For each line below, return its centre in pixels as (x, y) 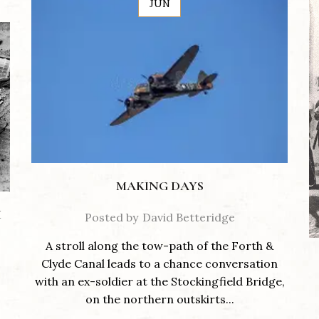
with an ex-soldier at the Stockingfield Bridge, (159, 282)
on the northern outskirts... (159, 299)
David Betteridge (188, 218)
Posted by (111, 218)
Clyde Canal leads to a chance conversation (159, 264)
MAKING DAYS (159, 186)
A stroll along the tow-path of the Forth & (159, 246)
